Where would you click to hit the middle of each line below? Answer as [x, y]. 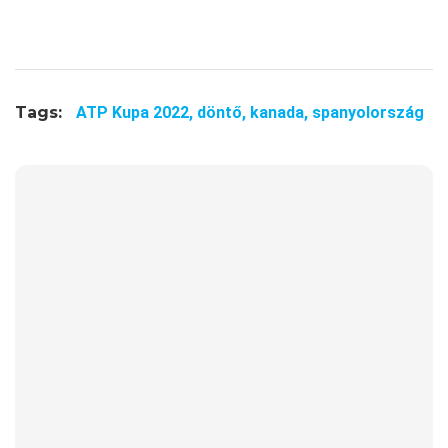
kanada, [281, 113]
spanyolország [368, 113]
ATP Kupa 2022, [136, 113]
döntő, [223, 113]
